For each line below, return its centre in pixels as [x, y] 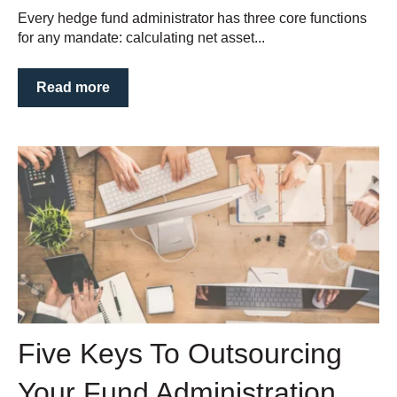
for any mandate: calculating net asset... [141, 38]
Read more [73, 87]
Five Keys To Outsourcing [180, 353]
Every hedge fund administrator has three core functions [192, 19]
